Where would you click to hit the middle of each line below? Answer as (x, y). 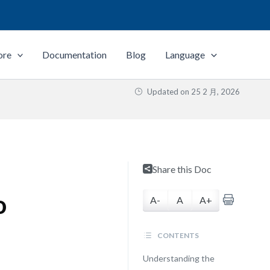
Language (185, 55)
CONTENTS (177, 235)
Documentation (75, 55)
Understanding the (178, 258)
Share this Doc (182, 169)
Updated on (168, 92)
